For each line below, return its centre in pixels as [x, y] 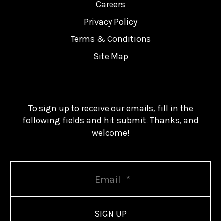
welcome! [110, 133]
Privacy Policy [110, 22]
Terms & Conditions [110, 39]
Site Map [110, 56]
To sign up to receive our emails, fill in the [110, 108]
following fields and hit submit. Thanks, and [110, 121]
